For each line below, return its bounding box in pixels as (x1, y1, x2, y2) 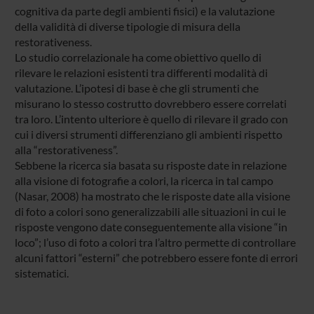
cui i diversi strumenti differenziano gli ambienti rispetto (14, 127, 282, 141)
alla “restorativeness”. (14, 142, 118, 156)
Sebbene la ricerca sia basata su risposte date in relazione (14, 158, 287, 172)
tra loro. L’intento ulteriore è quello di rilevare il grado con (14, 111, 288, 125)
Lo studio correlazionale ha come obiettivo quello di (14, 50, 261, 64)
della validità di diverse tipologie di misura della (14, 19, 240, 33)
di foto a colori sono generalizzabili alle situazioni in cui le (14, 204, 286, 218)
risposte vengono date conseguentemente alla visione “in (14, 219, 287, 233)
